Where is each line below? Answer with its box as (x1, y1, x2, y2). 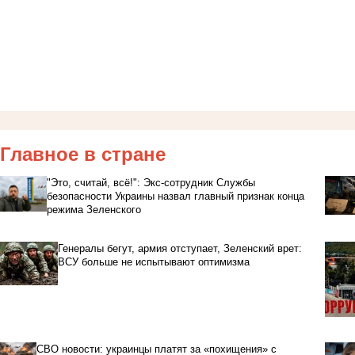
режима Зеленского (46, 204, 141, 216)
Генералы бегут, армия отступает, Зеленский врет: (57, 242, 302, 255)
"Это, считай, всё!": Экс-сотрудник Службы (46, 177, 255, 189)
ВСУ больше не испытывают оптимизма (57, 256, 250, 269)
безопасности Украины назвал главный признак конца (46, 190, 304, 203)
